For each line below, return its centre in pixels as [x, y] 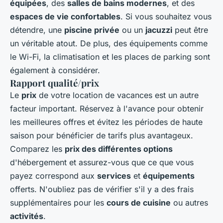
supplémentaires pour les [58, 203]
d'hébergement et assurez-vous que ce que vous [102, 163]
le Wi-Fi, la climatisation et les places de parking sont [110, 57]
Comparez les [37, 149]
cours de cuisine [139, 203]
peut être [190, 30]
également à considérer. [55, 70]
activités [27, 216]
